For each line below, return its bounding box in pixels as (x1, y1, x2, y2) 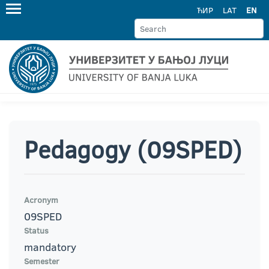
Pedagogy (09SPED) (24, 133, 242, 166)
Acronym (24, 194, 58, 206)
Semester (24, 255, 59, 267)
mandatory (24, 240, 76, 255)
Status (24, 225, 49, 237)
